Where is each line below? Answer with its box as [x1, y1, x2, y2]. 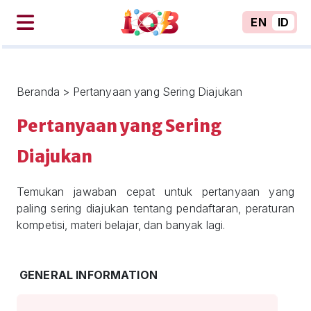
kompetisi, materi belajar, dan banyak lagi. [17, 218, 226, 232]
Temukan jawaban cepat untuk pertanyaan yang [17, 185, 294, 199]
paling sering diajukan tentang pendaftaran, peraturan [17, 201, 294, 215]
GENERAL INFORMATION [19, 268, 158, 282]
